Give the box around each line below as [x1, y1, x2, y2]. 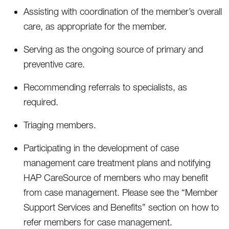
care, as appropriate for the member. [24, 20, 167, 32]
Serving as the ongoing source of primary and [24, 43, 203, 55]
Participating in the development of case [24, 142, 179, 153]
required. [24, 96, 58, 107]
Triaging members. [24, 119, 96, 130]
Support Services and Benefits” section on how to [24, 201, 219, 213]
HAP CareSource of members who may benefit [24, 172, 208, 183]
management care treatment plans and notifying [24, 157, 211, 168]
